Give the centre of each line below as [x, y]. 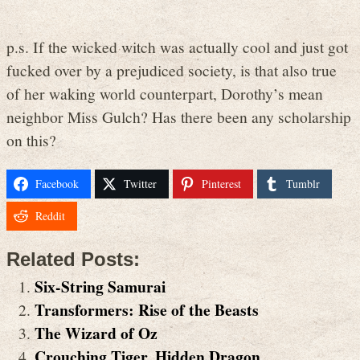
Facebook [57, 183]
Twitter [140, 183]
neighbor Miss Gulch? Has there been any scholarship [179, 117]
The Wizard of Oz [96, 333]
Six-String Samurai [100, 287]
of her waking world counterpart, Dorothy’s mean [165, 94]
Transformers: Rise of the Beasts [147, 310]
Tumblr [303, 183]
